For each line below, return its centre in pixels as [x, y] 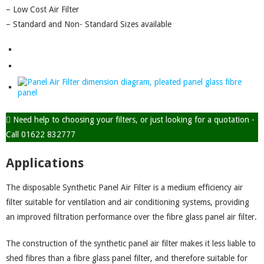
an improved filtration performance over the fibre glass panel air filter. [131, 217]
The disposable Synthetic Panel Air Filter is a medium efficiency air [124, 187]
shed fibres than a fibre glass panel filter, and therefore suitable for [127, 258]
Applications [45, 163]
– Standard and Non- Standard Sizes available [89, 24]
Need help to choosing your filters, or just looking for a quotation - [133, 120]
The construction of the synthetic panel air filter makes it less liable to [131, 243]
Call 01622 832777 [41, 134]
